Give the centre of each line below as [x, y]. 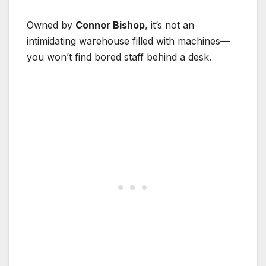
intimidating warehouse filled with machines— [128, 41]
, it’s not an [170, 25]
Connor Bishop [110, 25]
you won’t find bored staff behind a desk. [119, 57]
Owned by [51, 25]
